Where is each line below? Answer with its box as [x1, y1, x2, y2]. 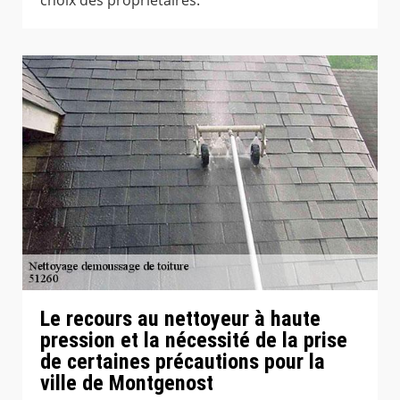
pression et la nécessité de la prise [40, 328, 347, 354]
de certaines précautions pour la [40, 349, 325, 375]
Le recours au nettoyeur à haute [40, 306, 321, 332]
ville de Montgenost [40, 371, 213, 396]
